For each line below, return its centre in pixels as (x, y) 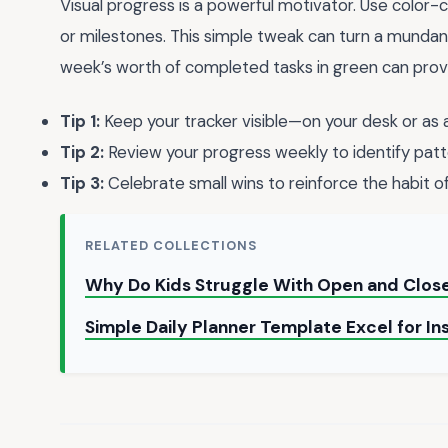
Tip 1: (80, 121)
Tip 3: (82, 183)
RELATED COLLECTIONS (171, 246)
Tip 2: (82, 152)
